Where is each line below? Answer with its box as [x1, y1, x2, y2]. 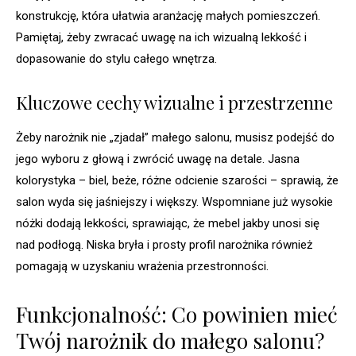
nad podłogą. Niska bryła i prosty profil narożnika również [16, 238, 312, 253]
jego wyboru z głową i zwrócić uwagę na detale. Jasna [16, 152, 300, 167]
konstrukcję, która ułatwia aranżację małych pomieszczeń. [16, 9, 320, 24]
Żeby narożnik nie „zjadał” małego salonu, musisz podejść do [16, 130, 335, 145]
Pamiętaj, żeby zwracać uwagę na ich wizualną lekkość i [16, 30, 307, 45]
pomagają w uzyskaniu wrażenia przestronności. [16, 259, 269, 274]
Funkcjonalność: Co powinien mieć [16, 300, 338, 329]
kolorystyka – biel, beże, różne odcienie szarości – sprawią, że [16, 173, 339, 188]
